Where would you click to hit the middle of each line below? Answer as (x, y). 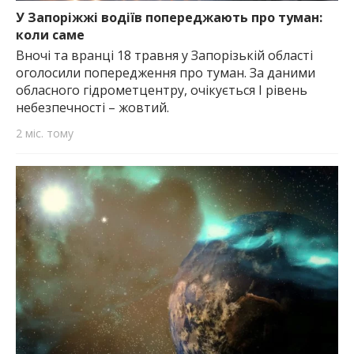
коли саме (50, 34)
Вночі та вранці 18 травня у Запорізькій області (164, 56)
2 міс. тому (45, 133)
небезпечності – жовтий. (92, 108)
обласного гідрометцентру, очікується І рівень (162, 90)
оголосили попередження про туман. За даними (166, 73)
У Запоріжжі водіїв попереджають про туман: (169, 17)
